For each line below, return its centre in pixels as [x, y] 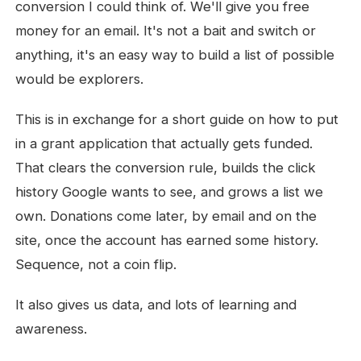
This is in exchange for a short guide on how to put [177, 119]
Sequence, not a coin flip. [96, 264]
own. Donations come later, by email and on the [166, 216]
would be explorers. [80, 79]
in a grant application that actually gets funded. [164, 143]
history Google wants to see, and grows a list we [170, 192]
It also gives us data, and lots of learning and [156, 305]
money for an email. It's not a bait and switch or [166, 31]
